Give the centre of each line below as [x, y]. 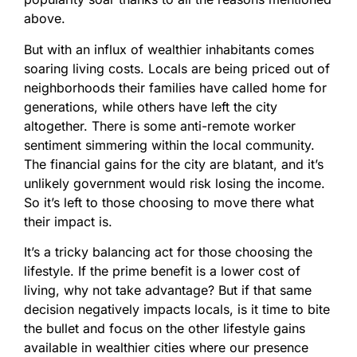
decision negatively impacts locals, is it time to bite [177, 310]
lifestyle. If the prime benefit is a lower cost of [162, 271]
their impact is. [68, 221]
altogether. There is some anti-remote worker [160, 126]
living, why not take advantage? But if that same [168, 290]
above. [45, 19]
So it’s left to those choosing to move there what [169, 202]
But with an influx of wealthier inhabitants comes [169, 49]
